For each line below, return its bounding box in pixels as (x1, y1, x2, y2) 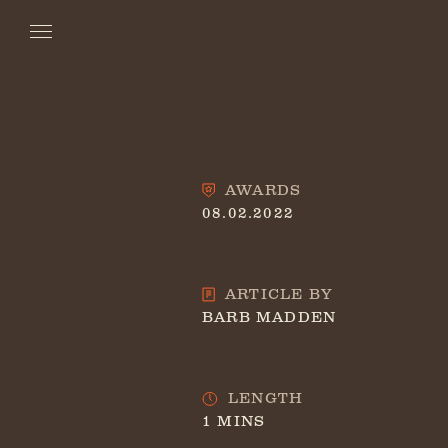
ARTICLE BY (225, 285, 332, 303)
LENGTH (228, 389, 304, 407)
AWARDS (225, 181, 302, 199)
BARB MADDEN (202, 308, 337, 326)
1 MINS (202, 412, 266, 430)
